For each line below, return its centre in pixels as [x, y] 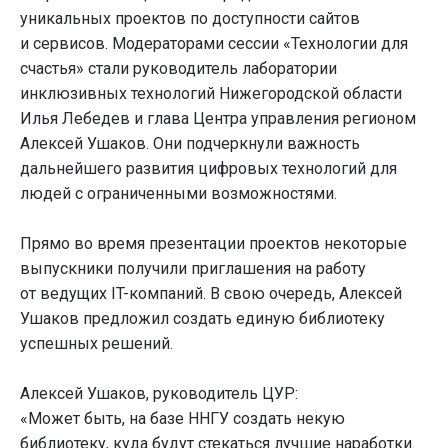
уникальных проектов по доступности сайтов [190, 18]
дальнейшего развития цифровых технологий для [208, 168]
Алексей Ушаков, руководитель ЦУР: [159, 393]
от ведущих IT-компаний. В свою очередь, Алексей [211, 293]
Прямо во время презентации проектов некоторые [213, 243]
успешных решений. [96, 343]
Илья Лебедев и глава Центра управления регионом [218, 118]
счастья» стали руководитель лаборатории [178, 68]
